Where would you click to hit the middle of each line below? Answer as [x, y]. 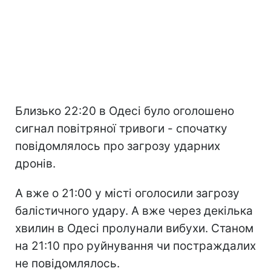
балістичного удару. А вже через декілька [134, 211]
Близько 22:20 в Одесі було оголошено [125, 111]
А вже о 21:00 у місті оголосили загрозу [127, 193]
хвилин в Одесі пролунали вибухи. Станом [134, 228]
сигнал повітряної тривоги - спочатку [121, 128]
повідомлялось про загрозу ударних [118, 146]
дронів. [35, 163]
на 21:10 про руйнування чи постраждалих [135, 246]
